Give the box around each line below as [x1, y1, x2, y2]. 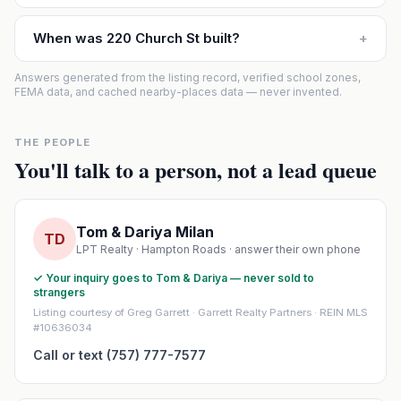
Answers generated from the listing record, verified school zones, [14, 71, 361, 84]
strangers [33, 286, 85, 299]
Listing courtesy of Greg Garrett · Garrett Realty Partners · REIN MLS [33, 306, 368, 319]
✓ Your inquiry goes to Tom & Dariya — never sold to [33, 271, 314, 285]
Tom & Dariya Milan [76, 223, 214, 241]
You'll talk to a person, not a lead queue [14, 154, 377, 185]
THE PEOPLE [14, 136, 91, 149]
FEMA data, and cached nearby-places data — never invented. [14, 85, 342, 98]
